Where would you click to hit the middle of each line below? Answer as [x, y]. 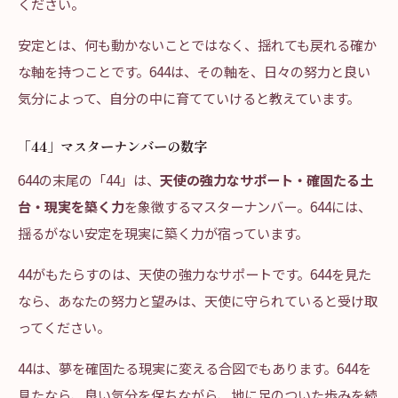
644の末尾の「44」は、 [89, 179]
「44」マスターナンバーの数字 [112, 146]
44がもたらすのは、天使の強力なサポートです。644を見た [195, 274]
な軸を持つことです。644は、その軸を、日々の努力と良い [194, 71]
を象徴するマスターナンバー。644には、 [248, 206]
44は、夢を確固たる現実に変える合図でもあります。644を [195, 368]
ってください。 [64, 327]
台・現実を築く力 [71, 206]
